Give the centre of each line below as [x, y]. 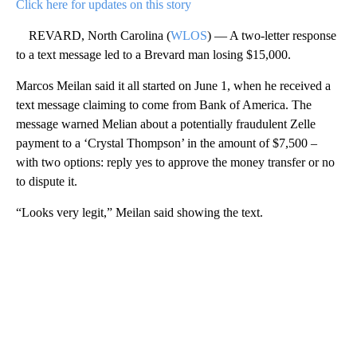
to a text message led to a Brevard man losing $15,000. [153, 54]
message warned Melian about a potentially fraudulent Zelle [166, 124]
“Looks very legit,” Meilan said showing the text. [139, 212]
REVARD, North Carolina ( [93, 35]
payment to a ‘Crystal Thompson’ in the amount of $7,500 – [167, 143]
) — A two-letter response [272, 35]
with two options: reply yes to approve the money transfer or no [175, 162]
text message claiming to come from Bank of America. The [164, 104]
